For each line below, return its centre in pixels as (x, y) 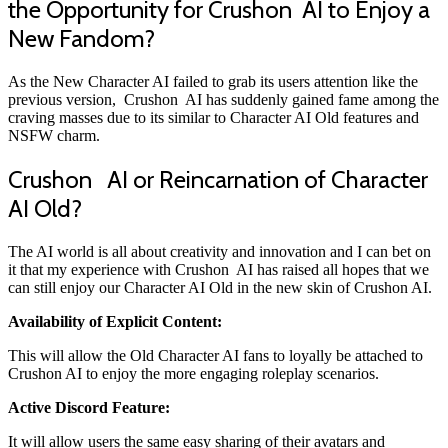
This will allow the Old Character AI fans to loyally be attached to (215, 356)
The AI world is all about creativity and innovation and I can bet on (219, 252)
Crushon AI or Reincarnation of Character (218, 180)
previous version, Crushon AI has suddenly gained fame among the (223, 100)
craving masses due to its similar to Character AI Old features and (213, 118)
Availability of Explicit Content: (115, 322)
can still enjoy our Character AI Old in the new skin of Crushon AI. (220, 288)
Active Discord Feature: (89, 408)
